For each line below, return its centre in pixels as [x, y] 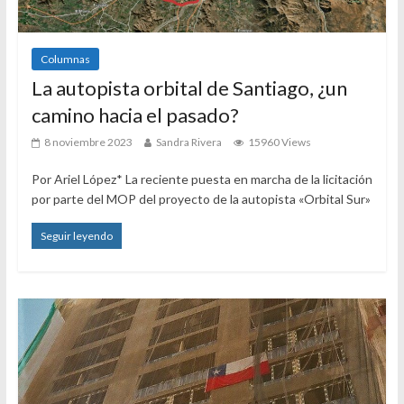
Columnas [65, 59]
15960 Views [279, 142]
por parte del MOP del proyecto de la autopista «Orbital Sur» [201, 198]
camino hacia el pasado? [135, 115]
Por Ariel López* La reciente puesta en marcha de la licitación [202, 179]
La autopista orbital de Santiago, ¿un [189, 87]
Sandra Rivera [188, 142]
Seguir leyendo [76, 235]
